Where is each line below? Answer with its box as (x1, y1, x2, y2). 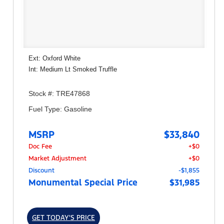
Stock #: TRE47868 (28, 89, 90, 97)
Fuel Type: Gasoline (28, 105, 92, 113)
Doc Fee (28, 142, 52, 150)
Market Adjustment (28, 154, 86, 162)
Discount (28, 166, 54, 174)
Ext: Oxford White (28, 54, 80, 62)
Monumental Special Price (28, 176, 137, 188)
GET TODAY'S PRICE (32, 213, 95, 222)
